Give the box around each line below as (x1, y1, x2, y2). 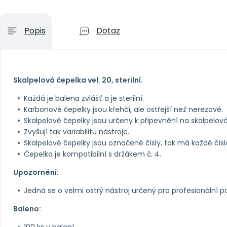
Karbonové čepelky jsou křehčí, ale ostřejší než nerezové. (24, 104, 223, 115)
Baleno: (13, 203, 41, 214)
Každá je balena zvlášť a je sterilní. (24, 93, 144, 103)
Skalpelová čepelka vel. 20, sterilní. (13, 74, 143, 85)
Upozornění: (13, 167, 59, 177)
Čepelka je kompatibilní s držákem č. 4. (24, 148, 161, 159)
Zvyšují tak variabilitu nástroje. (24, 126, 129, 137)
